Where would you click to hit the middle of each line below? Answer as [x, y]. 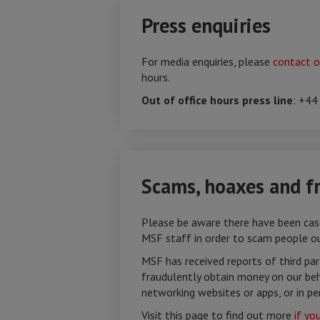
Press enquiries [206, 25]
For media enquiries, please [207, 61]
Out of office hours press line [217, 100]
